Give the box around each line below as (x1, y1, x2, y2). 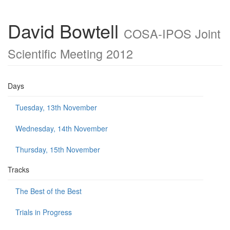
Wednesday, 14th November (15, 123, 108, 133)
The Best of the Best (15, 186, 82, 196)
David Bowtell (8, 17, 124, 44)
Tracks (8, 164, 29, 175)
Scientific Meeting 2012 (8, 45, 133, 62)
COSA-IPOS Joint (124, 25, 221, 42)
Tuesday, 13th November (15, 102, 97, 112)
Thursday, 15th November (15, 144, 100, 155)
